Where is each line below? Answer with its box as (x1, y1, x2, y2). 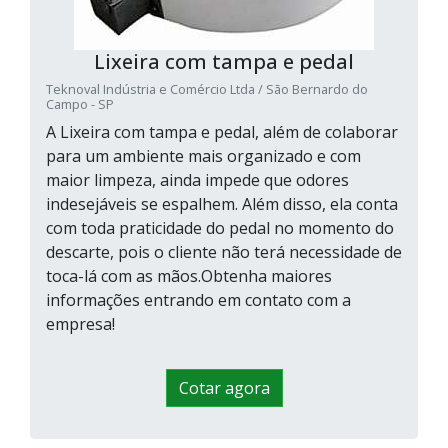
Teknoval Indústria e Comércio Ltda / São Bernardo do (46, 80, 368, 99)
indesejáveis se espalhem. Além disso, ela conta (46, 193, 398, 216)
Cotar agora (178, 377, 270, 400)
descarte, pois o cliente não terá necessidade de (46, 241, 402, 264)
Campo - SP (46, 95, 114, 114)
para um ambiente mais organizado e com (46, 145, 361, 168)
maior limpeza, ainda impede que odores (46, 169, 349, 192)
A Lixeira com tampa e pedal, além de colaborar (46, 121, 398, 144)
